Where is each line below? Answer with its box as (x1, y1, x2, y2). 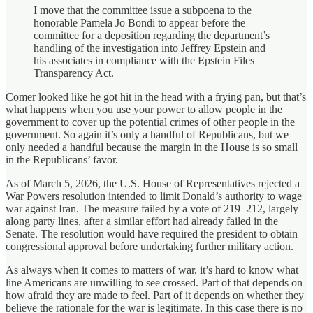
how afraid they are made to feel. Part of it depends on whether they (6, 289, 304, 301)
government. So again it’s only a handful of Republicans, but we (6, 128, 289, 140)
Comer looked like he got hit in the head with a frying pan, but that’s (6, 90, 306, 103)
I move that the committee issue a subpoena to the (34, 3, 252, 16)
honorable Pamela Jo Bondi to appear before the (34, 16, 245, 29)
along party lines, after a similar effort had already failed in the (6, 214, 278, 227)
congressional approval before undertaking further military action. (6, 240, 293, 252)
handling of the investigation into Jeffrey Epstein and (34, 41, 265, 54)
